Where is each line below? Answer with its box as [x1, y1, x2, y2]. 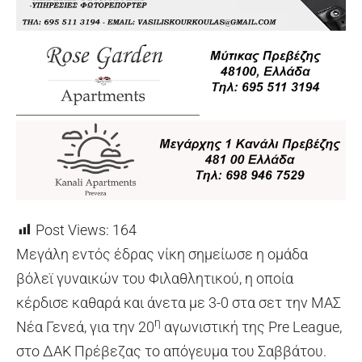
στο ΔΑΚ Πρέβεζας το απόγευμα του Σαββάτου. [16, 342, 326, 360]
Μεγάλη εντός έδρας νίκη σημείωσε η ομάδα [16, 245, 308, 263]
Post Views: [36, 221, 109, 238]
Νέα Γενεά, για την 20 [16, 318, 154, 335]
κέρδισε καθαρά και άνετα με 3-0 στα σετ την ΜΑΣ [16, 293, 341, 311]
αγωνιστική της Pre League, [161, 318, 342, 335]
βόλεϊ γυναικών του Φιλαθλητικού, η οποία [16, 269, 293, 287]
